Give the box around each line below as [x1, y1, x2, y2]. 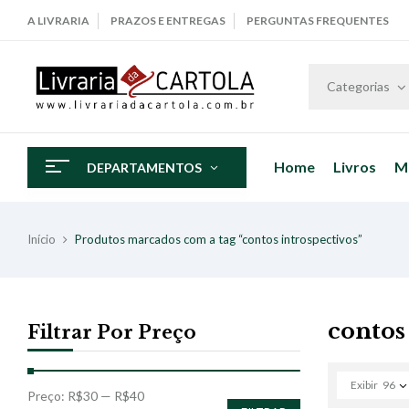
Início [27, 231, 56, 246]
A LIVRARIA [27, 14, 89, 27]
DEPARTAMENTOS [87, 159, 202, 175]
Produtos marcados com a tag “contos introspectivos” [75, 231, 362, 246]
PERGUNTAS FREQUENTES [246, 14, 389, 27]
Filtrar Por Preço [27, 320, 196, 343]
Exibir [350, 377, 378, 392]
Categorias [327, 78, 391, 94]
